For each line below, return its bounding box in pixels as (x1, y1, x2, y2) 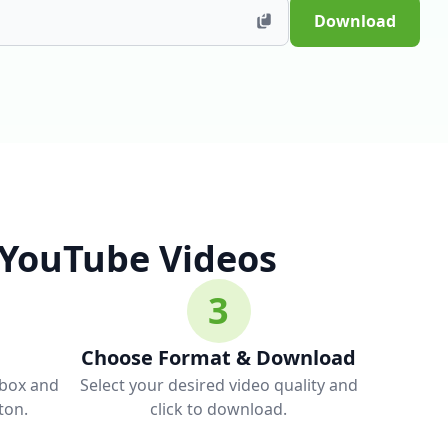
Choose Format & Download (81, 344, 357, 371)
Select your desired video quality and (79, 374, 358, 396)
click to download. (150, 398, 288, 420)
